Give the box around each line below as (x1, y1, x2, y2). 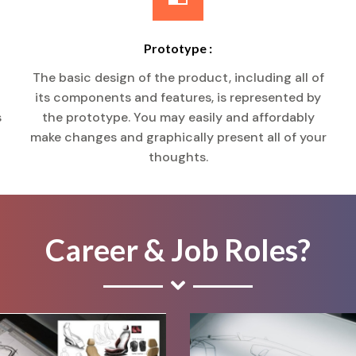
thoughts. (148, 149, 208, 165)
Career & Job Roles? (45, 231, 311, 268)
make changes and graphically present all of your (29, 129, 327, 145)
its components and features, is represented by (35, 89, 321, 106)
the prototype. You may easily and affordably (41, 109, 315, 126)
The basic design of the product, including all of (32, 69, 324, 86)
